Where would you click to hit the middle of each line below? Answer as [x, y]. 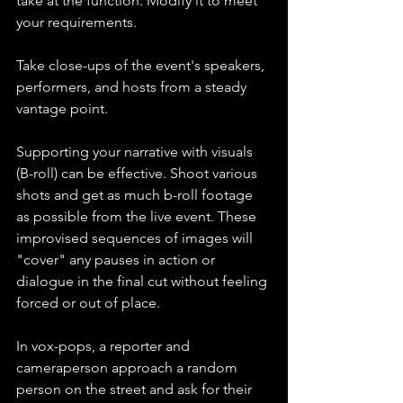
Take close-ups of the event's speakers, [142, 66]
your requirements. [76, 22]
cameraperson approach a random [129, 368]
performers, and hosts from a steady [133, 87]
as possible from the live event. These [138, 217]
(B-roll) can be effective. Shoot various [139, 174]
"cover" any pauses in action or [117, 260]
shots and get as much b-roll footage [136, 195]
